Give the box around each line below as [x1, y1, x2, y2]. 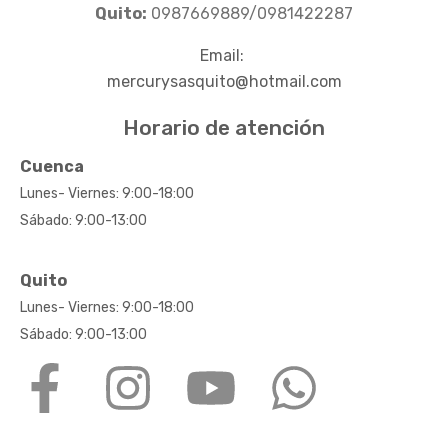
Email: [200, 46, 248, 66]
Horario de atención [123, 115, 325, 141]
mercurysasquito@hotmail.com [106, 72, 342, 92]
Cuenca [20, 157, 84, 177]
